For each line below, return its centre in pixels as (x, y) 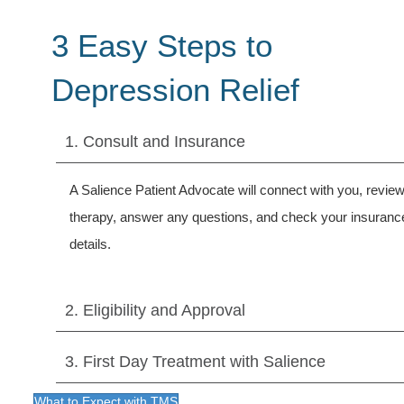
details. (90, 243)
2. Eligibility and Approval (155, 310)
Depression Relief (175, 89)
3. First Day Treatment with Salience (195, 361)
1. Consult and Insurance (155, 141)
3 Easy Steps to (162, 45)
